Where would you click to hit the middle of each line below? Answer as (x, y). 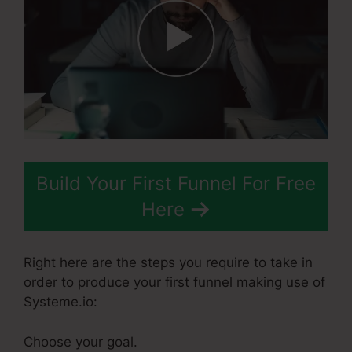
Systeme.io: (60, 302)
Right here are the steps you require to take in (168, 263)
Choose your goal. (81, 341)
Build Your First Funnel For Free (176, 183)
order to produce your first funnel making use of (174, 282)
